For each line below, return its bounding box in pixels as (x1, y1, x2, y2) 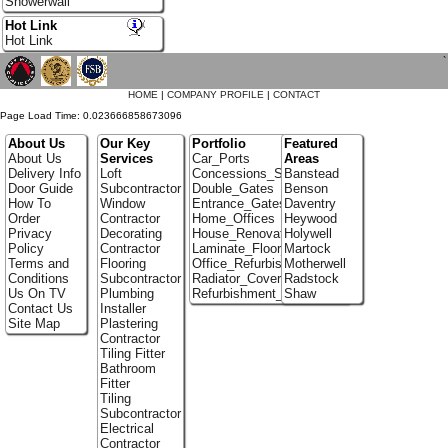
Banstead (283, 166, 339, 182)
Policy (7, 241, 44, 257)
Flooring (99, 256, 146, 272)
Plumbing (99, 286, 154, 302)
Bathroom (99, 361, 156, 377)
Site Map (7, 316, 60, 332)
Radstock (283, 271, 339, 287)
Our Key (99, 136, 150, 152)
